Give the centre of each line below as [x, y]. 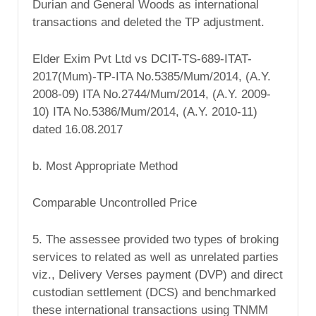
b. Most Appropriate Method [105, 166]
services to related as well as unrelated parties [156, 257]
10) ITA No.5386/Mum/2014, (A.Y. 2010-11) [145, 112]
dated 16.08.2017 [78, 130]
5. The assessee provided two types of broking [156, 239]
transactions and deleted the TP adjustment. [148, 23]
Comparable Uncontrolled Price [115, 203]
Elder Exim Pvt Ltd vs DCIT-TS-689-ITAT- [142, 59]
